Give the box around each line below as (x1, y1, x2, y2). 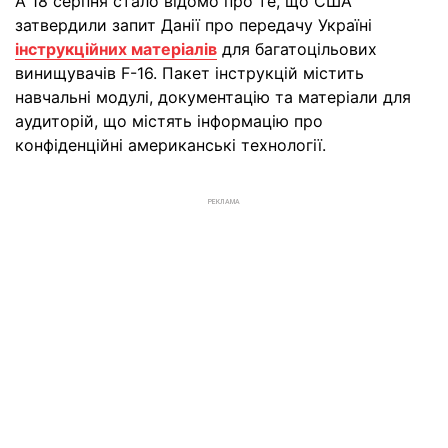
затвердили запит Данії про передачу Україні (15, 15, 372, 35)
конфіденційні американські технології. (15, 135, 326, 155)
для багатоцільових (217, 39, 377, 59)
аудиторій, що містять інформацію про (15, 111, 323, 131)
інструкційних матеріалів (15, 39, 217, 59)
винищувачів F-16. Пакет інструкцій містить (15, 63, 364, 83)
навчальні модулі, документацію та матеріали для (15, 87, 411, 107)
